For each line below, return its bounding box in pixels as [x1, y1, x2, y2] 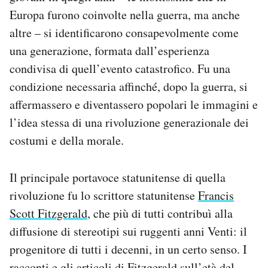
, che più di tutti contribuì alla [87, 205, 233, 222]
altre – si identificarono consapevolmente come [10, 25, 239, 41]
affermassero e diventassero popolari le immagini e [10, 96, 258, 113]
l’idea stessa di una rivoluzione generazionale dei [10, 114, 249, 131]
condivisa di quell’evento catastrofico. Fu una [10, 60, 230, 77]
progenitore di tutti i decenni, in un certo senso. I [10, 241, 247, 258]
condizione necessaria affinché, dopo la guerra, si [10, 78, 248, 95]
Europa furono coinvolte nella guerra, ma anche [10, 7, 240, 23]
